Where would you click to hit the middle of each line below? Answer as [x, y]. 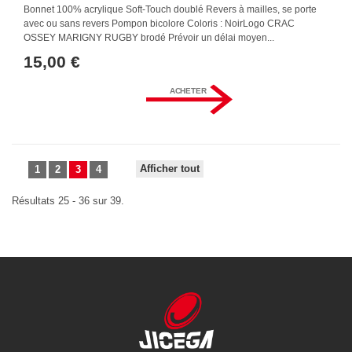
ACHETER [188, 91]
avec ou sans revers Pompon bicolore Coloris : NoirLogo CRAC [159, 24]
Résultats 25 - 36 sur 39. [68, 201]
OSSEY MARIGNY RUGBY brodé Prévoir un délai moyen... [149, 38]
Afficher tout [170, 169]
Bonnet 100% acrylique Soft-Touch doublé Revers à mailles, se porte [170, 9]
